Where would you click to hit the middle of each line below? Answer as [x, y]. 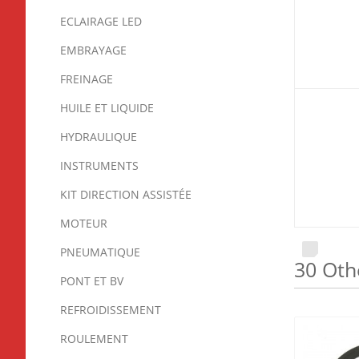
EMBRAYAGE [93, 50]
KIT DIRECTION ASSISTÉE [126, 195]
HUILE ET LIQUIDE [107, 108]
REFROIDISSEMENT [111, 310]
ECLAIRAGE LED [101, 22]
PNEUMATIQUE [100, 252]
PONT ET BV [92, 281]
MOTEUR [84, 224]
